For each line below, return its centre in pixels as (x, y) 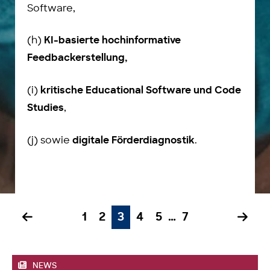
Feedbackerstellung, (77, 58)
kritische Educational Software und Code (141, 91)
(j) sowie (50, 140)
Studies (46, 108)
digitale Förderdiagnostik (133, 141)
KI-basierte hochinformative (112, 41)
